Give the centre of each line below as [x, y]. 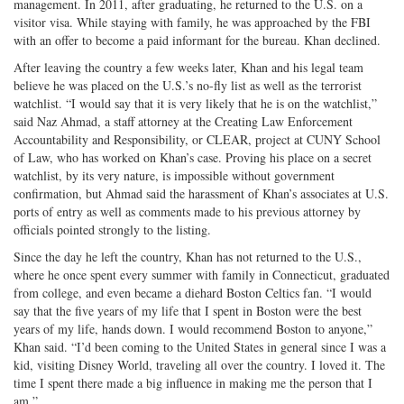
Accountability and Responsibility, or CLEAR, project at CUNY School [197, 139]
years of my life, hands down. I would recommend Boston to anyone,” [193, 328]
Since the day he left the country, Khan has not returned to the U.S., [188, 256]
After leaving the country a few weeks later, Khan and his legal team [188, 67]
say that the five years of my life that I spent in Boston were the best [188, 310]
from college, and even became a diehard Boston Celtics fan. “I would [193, 292]
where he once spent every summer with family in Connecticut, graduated [202, 274]
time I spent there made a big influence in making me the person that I [193, 382]
